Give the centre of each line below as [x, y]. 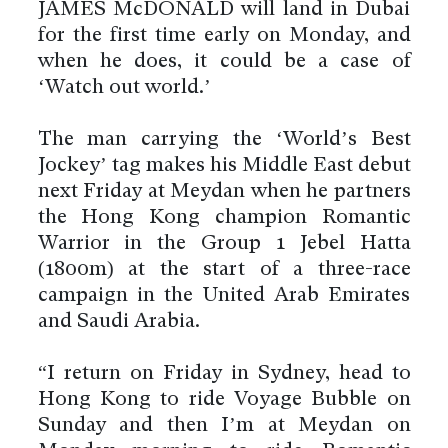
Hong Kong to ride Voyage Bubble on [224, 399]
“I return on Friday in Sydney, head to [224, 373]
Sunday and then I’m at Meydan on [224, 425]
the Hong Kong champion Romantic [224, 217]
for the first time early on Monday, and [224, 35]
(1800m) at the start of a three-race [224, 269]
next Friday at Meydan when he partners [224, 191]
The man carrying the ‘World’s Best [224, 139]
